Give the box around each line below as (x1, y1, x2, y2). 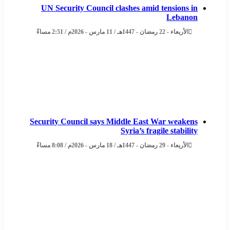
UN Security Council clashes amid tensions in (43, 4, 199, 13)
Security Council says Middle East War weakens (31, 117, 199, 126)
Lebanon (168, 13, 199, 22)
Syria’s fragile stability (122, 126, 199, 136)
